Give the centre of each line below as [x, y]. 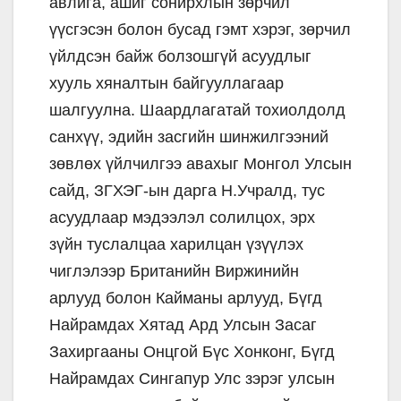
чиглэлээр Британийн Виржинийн [174, 271]
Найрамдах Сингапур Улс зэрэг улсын [192, 378]
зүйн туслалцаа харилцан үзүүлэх [176, 244]
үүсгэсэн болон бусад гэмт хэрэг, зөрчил [200, 29]
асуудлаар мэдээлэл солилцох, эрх [182, 217]
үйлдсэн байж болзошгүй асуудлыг [180, 56]
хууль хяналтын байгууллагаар [166, 83]
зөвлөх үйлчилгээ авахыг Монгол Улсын [200, 163]
